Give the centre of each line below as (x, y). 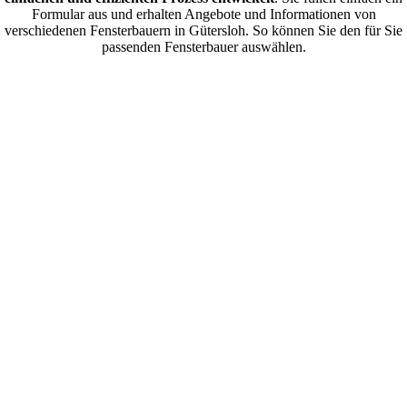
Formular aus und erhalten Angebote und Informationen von (203, 14)
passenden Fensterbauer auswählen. (203, 46)
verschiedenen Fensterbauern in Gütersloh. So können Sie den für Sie (203, 30)
